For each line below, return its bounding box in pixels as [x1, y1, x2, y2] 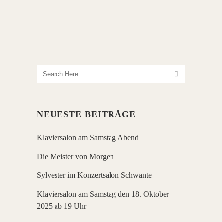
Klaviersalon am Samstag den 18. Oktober [37, 190, 169, 199]
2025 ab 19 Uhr [37, 202, 86, 211]
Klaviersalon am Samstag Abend [37, 133, 139, 142]
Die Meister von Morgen [37, 152, 114, 161]
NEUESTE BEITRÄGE [37, 110, 136, 120]
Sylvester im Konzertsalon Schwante [37, 171, 152, 180]
